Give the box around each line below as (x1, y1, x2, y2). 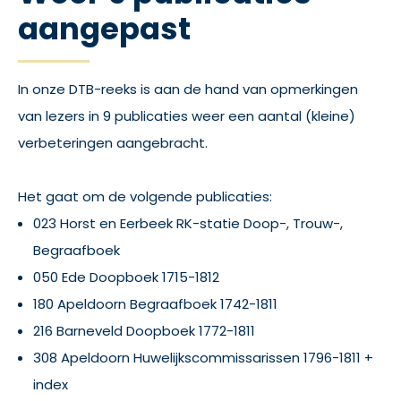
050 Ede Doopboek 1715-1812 (33, 268, 219, 286)
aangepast (18, 7, 191, 50)
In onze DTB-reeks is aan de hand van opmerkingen (18, 80, 358, 98)
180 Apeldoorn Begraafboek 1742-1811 (33, 294, 277, 313)
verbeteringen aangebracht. (18, 133, 208, 152)
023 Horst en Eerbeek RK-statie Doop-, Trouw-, (33, 214, 343, 233)
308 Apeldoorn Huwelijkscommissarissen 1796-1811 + (33, 348, 373, 367)
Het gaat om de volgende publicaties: (18, 187, 272, 206)
